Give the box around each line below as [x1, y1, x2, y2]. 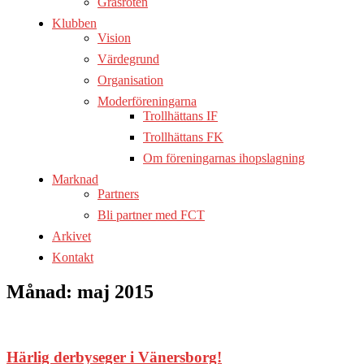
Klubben [52, 15, 97, 30]
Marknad [52, 171, 98, 186]
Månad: [6, 280, 77, 302]
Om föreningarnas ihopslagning [143, 150, 305, 165]
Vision [97, 30, 131, 45]
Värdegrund [97, 51, 159, 66]
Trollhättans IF [143, 108, 218, 123]
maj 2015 [77, 280, 154, 302]
